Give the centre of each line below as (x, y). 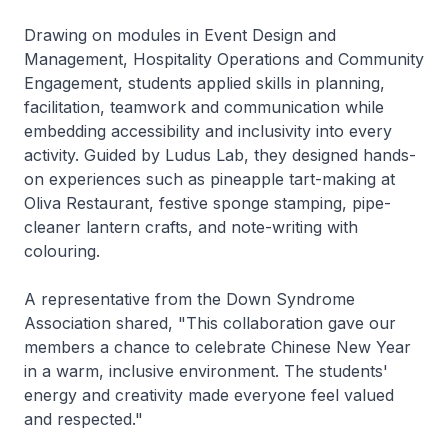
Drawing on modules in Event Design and (180, 34)
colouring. (62, 250)
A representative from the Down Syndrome (189, 298)
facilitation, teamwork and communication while (204, 106)
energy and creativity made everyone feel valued (209, 394)
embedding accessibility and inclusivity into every (208, 130)
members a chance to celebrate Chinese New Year (217, 346)
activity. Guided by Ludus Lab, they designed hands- (220, 154)
